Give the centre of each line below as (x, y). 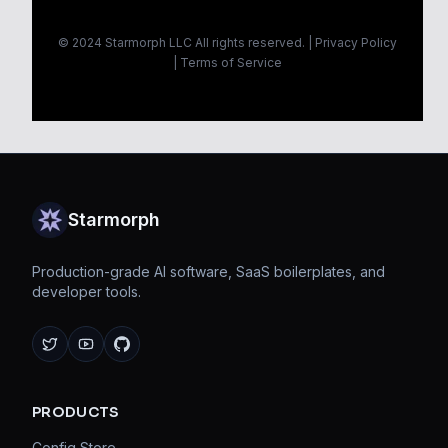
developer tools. (86, 291)
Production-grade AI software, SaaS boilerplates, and (208, 271)
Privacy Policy (356, 42)
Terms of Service (231, 62)
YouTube (118, 354)
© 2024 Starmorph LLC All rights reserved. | (185, 42)
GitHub (147, 354)
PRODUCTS (76, 412)
